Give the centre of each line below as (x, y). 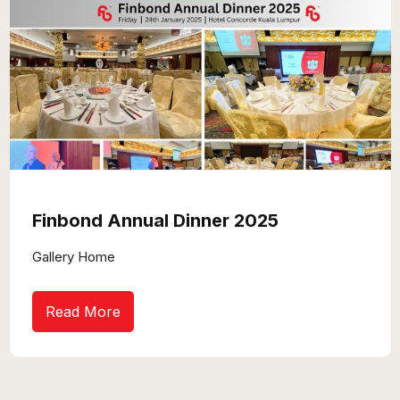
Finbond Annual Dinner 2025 (156, 221)
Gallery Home (74, 257)
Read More (83, 312)
